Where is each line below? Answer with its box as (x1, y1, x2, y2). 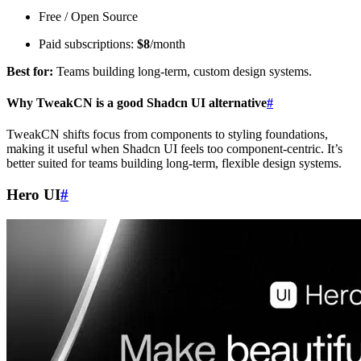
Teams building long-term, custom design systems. (53, 64, 312, 78)
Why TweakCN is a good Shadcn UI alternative (6, 96, 267, 110)
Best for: (6, 64, 53, 78)
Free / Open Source (39, 9, 138, 23)
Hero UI (6, 186, 60, 203)
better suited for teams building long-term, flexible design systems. (6, 156, 342, 171)
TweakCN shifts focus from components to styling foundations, (6, 127, 328, 142)
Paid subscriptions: (39, 36, 137, 51)
